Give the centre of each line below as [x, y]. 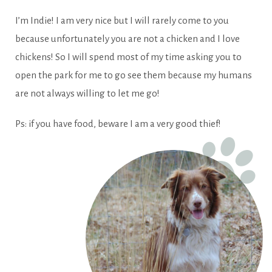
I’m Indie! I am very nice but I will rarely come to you [122, 21]
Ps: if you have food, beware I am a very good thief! [118, 124]
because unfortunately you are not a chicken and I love [127, 39]
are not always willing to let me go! [88, 93]
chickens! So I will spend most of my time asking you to [128, 57]
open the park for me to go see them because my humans [134, 75]
